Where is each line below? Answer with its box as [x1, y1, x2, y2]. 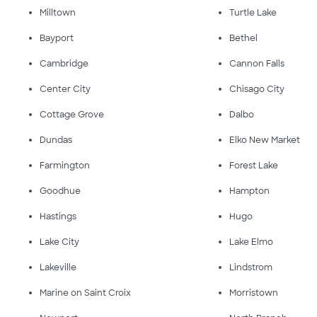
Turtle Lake [229, 7, 277, 18]
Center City [40, 83, 91, 95]
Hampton [229, 185, 270, 197]
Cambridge [40, 58, 88, 69]
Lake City [40, 236, 79, 248]
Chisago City [229, 83, 285, 95]
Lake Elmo [229, 236, 274, 248]
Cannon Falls [229, 58, 285, 69]
